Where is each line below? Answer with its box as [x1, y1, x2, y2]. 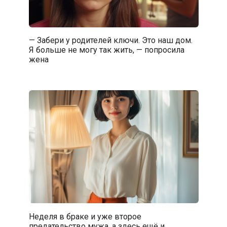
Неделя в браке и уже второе [28, 211, 141, 221]
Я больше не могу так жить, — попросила [28, 45, 184, 55]
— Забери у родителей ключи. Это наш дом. [28, 35, 193, 45]
